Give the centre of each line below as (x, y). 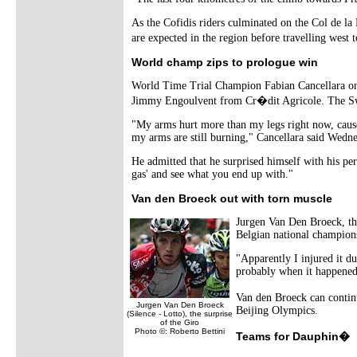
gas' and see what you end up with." (212, 174)
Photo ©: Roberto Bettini (180, 331)
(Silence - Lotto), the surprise (180, 313)
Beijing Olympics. (277, 310)
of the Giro (180, 322)
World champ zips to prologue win (225, 62)
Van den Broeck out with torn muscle (232, 198)
